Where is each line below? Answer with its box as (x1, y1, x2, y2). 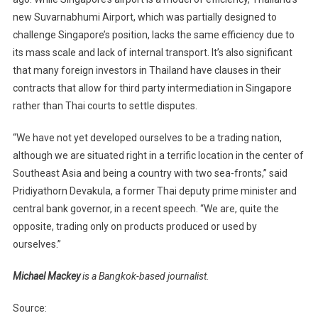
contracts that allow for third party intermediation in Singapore (12, 82, 292, 94)
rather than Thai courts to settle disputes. (12, 100, 197, 112)
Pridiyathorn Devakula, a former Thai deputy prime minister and (12, 185, 297, 197)
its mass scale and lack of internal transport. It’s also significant (12, 47, 292, 59)
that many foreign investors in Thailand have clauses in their (12, 65, 281, 77)
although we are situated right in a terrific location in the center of (12, 150, 304, 162)
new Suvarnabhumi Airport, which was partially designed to (12, 11, 277, 23)
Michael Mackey (12, 270, 80, 283)
